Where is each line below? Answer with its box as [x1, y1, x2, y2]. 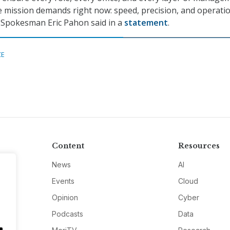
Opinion [51, 193, 78, 202]
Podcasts [51, 209, 83, 219]
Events [51, 177, 74, 186]
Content [51, 141, 84, 151]
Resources [178, 141, 220, 151]
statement [124, 17, 168, 29]
